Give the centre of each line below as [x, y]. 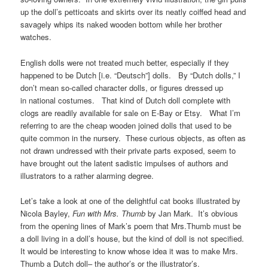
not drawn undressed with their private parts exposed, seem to [128, 150]
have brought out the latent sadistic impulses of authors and [124, 163]
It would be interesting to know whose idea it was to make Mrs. [130, 251]
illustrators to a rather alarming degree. [87, 175]
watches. [36, 37]
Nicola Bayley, [47, 213]
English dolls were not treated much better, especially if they [125, 62]
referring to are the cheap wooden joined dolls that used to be [126, 125]
